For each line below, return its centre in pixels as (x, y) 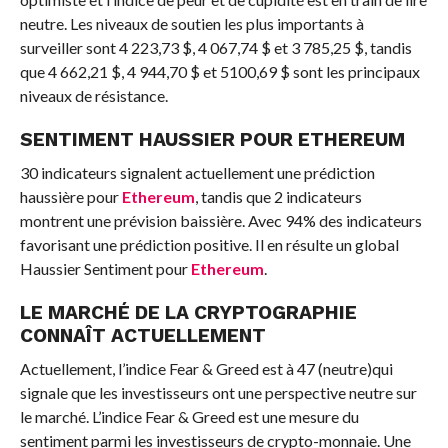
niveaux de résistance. (93, 95)
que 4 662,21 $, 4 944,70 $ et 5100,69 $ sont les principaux (219, 71)
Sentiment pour (135, 268)
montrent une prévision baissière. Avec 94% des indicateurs (220, 220)
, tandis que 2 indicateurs (278, 196)
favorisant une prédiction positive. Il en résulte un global (209, 244)
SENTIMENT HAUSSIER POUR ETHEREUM (212, 139)
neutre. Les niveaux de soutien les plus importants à (191, 23)
